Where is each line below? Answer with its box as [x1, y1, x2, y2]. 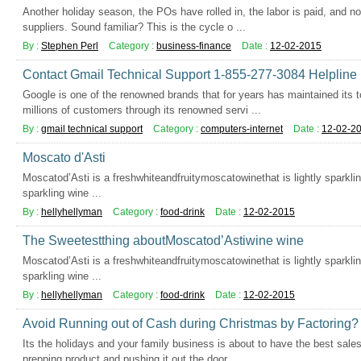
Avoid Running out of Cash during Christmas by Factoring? [23, 317, 359, 330]
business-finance [156, 40, 231, 52]
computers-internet [201, 123, 283, 135]
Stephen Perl [41, 40, 98, 52]
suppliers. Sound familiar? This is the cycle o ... [23, 21, 246, 33]
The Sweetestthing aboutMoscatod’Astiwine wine [23, 234, 304, 247]
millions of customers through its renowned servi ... [23, 104, 261, 116]
